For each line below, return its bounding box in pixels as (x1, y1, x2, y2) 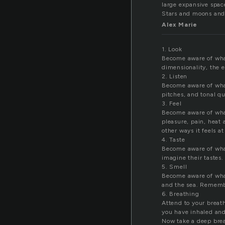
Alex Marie (162, 21, 197, 29)
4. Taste (162, 136, 185, 144)
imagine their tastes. (162, 154, 223, 162)
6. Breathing (162, 190, 199, 198)
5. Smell (162, 163, 187, 171)
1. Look (162, 46, 182, 53)
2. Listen (162, 73, 188, 80)
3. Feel (162, 100, 182, 107)
